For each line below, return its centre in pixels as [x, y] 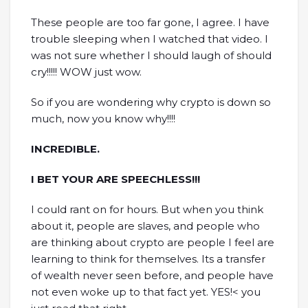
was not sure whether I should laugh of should [151, 55]
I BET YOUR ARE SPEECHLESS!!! [115, 179]
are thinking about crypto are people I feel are [153, 242]
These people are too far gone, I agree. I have [150, 22]
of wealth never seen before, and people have [152, 275]
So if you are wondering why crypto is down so [151, 102]
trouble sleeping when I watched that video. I [150, 38]
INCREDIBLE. [65, 148]
